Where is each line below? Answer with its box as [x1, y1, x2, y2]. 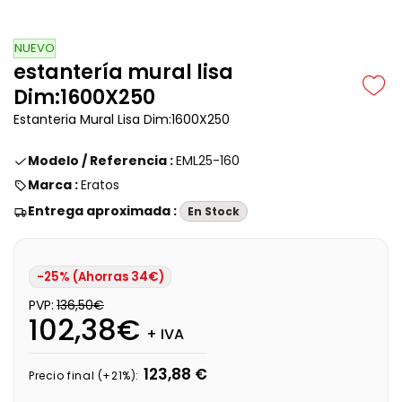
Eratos [81, 176, 119, 195]
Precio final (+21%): [29, 367, 139, 383]
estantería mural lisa [13, 58, 233, 87]
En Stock [188, 204, 240, 220]
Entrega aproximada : [28, 202, 179, 221]
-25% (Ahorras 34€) [36, 268, 164, 286]
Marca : [28, 176, 81, 195]
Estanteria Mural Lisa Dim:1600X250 [13, 110, 230, 129]
